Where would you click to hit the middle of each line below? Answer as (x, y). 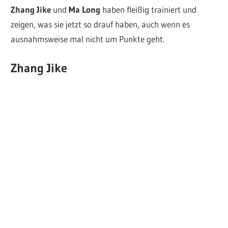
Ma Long (85, 10)
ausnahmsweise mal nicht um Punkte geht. (88, 39)
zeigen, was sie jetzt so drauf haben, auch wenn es (101, 24)
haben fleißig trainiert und (149, 10)
